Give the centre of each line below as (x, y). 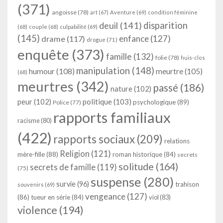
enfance (134, 39)
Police (61, 102)
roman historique (137, 154)
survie (66, 184)
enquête (43, 54)
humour (42, 71)
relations (177, 141)
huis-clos (193, 57)
